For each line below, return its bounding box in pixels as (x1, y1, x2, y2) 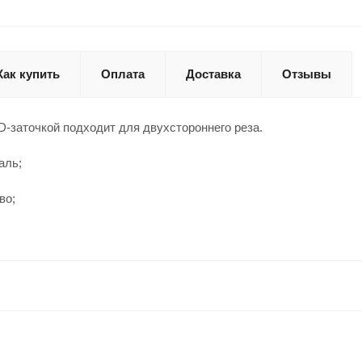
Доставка (186, 67, 241, 81)
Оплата (101, 67, 145, 81)
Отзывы (282, 67, 331, 81)
